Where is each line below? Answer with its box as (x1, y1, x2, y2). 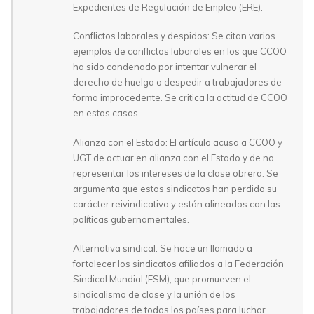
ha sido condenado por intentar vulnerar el (73, 61, 257, 73)
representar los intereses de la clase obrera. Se (73, 167, 278, 179)
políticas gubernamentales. (73, 213, 189, 225)
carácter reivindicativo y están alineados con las (73, 198, 280, 210)
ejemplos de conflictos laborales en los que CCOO (73, 46, 287, 57)
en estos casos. (73, 107, 140, 119)
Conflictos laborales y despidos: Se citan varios (73, 30, 275, 42)
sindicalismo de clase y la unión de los (73, 289, 235, 301)
